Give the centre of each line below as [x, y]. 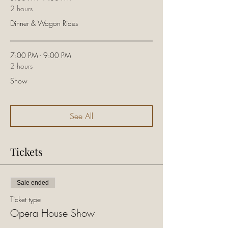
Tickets [26, 151]
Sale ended [33, 183]
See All [81, 116]
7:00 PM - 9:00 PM [41, 55]
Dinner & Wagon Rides [44, 23]
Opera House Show [52, 213]
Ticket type [25, 199]
